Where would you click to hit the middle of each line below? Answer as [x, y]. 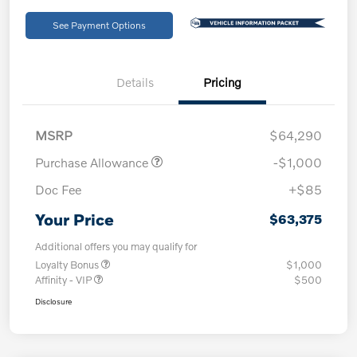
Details [135, 82]
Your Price [75, 219]
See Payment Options [99, 25]
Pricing [222, 82]
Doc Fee [58, 189]
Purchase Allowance [93, 162]
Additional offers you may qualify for [116, 246]
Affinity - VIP [65, 279]
